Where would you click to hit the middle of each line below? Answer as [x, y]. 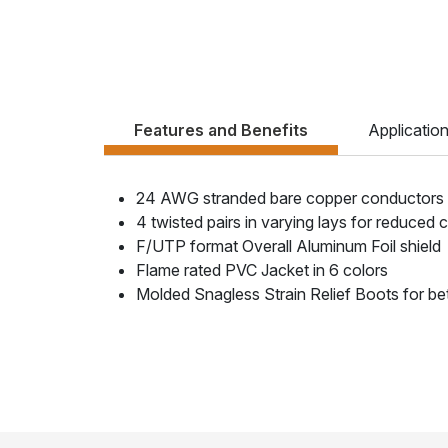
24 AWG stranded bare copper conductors [290, 198]
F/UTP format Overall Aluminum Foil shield [288, 246]
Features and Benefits [221, 130]
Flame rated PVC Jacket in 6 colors [262, 270]
